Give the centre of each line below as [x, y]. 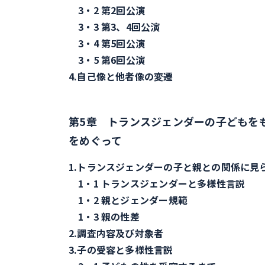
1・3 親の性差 [104, 216]
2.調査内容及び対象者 [116, 233]
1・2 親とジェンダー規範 [128, 200]
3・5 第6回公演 [107, 60]
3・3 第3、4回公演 [114, 27]
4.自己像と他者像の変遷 [121, 76]
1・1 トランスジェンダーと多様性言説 [157, 183]
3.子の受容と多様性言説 [121, 250]
